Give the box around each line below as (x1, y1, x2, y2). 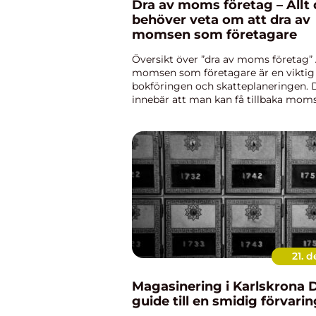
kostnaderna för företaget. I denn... (132, 120, 301, 133)
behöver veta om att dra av (132, 12, 310, 28)
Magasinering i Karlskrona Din (132, 279, 308, 294)
